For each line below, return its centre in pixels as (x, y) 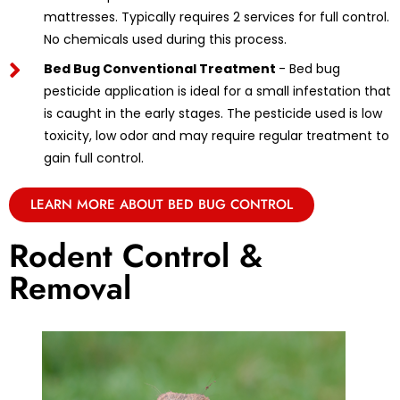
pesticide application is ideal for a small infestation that (217, 91)
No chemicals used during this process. (165, 39)
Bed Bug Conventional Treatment (161, 68)
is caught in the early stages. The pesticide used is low (212, 113)
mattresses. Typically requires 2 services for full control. (216, 17)
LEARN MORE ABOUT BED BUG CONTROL (162, 204)
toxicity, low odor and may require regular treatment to (216, 135)
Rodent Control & (136, 255)
